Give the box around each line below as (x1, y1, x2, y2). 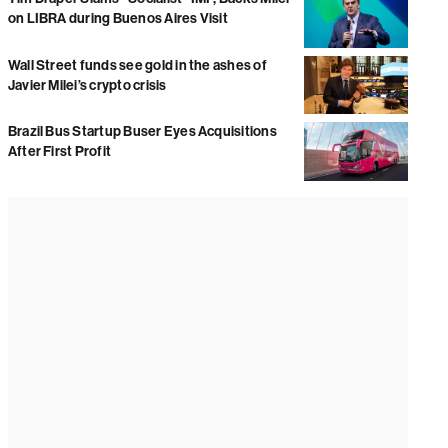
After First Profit (7, 143, 112, 161)
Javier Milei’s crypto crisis (7, 76, 167, 94)
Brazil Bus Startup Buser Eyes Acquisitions (7, 123, 277, 141)
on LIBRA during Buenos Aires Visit (7, 10, 228, 28)
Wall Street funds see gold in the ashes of (7, 56, 267, 74)
